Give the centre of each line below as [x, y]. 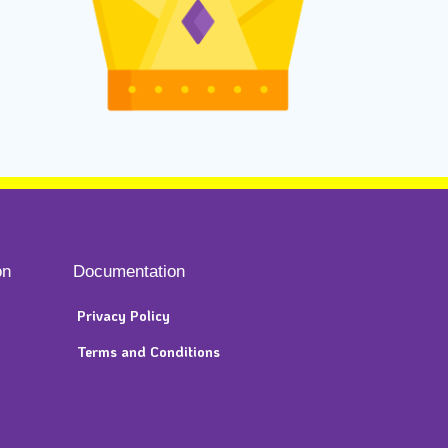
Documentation [129, 271]
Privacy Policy [123, 315]
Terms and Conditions [148, 351]
